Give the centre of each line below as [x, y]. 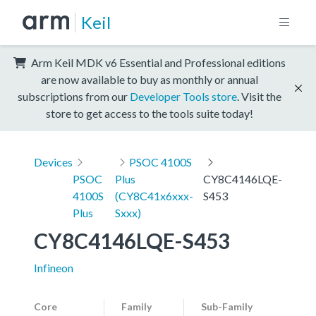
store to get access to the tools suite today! [150, 113]
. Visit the [259, 96]
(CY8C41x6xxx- [154, 195]
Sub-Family [227, 306]
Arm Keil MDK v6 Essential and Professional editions [157, 62]
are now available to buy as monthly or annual [150, 79]
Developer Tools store [183, 96]
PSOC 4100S [160, 162]
